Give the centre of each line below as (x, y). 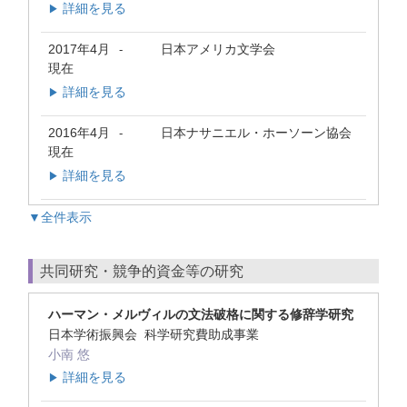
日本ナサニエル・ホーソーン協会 (256, 132)
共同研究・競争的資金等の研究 (142, 272)
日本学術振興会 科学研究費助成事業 (155, 335)
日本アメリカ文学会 (218, 49)
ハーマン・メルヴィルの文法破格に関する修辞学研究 (201, 315)
